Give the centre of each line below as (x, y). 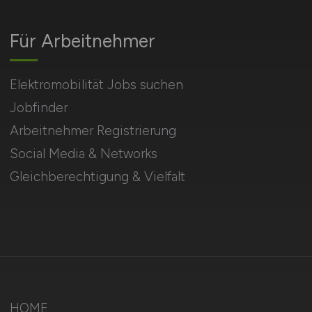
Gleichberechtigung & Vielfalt (97, 176)
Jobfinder (38, 107)
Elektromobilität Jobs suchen (96, 84)
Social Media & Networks (83, 153)
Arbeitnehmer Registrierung (93, 130)
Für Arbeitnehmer (82, 41)
